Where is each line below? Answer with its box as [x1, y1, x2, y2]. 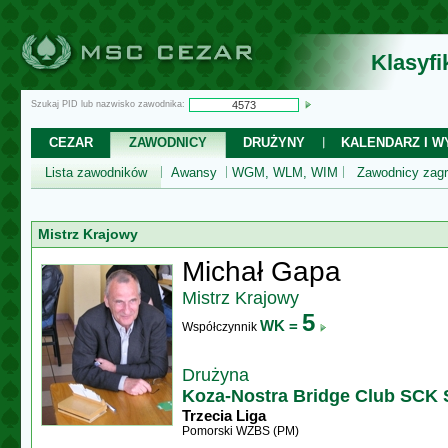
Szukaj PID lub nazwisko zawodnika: [31, 99, 185, 110]
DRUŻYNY [243, 135, 305, 150]
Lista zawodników [45, 165, 147, 180]
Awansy [170, 165, 217, 180]
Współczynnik [182, 320, 260, 334]
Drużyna [182, 365, 249, 385]
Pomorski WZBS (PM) [182, 424, 299, 438]
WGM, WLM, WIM [231, 165, 338, 180]
